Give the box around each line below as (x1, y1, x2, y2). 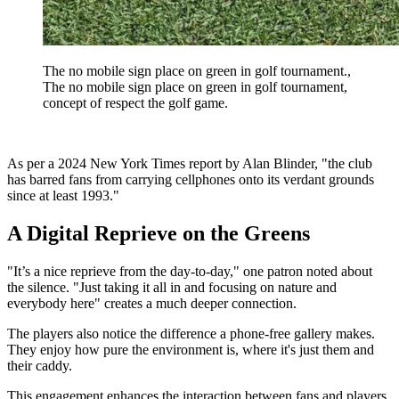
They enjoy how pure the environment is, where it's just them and (7, 341, 374, 357)
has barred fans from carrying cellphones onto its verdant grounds (7, 171, 374, 187)
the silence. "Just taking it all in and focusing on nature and (7, 279, 337, 295)
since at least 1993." (7, 187, 119, 203)
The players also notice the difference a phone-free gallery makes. (7, 325, 375, 341)
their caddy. (7, 357, 72, 373)
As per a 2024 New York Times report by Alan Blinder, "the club (7, 155, 372, 171)
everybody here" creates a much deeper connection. (7, 295, 297, 311)
